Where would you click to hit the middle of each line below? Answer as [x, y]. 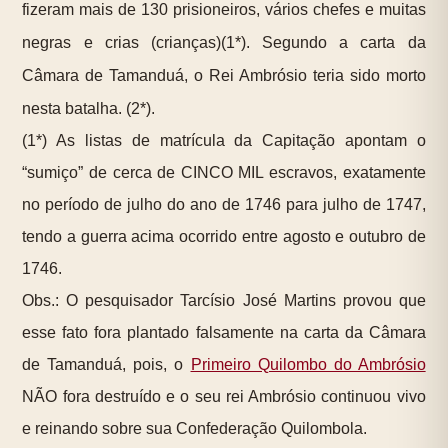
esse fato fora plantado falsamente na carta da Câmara [224, 333]
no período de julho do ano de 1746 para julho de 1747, [224, 205]
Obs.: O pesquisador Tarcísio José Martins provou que [224, 301]
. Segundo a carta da [335, 43]
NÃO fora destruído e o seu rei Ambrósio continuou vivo [224, 397]
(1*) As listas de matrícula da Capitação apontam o [224, 141]
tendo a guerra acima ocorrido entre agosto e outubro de [224, 237]
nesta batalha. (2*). [89, 109]
